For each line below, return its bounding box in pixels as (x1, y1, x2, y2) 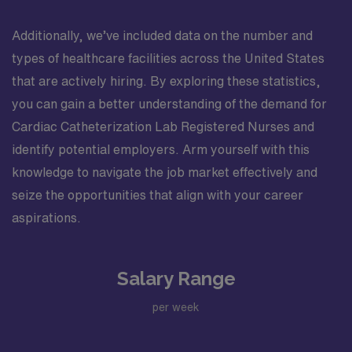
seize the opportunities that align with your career (12, 189, 303, 201)
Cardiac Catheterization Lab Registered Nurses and (12, 120, 314, 133)
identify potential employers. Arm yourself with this (12, 143, 310, 156)
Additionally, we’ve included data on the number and (12, 29, 313, 42)
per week (152, 301, 200, 313)
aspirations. (12, 211, 81, 224)
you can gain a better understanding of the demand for (12, 97, 327, 110)
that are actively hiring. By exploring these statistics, (12, 75, 321, 87)
